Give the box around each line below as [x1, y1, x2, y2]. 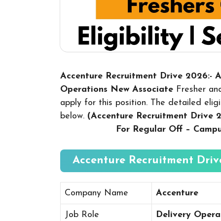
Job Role [65, 210, 99, 220]
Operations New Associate [60, 84, 173, 94]
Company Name [65, 188, 128, 198]
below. [60, 111, 87, 121]
